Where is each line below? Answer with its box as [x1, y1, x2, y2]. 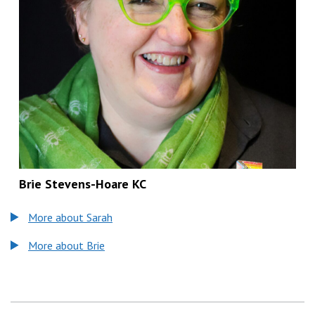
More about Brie [28, 238, 105, 253]
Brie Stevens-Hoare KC [19, 176, 146, 193]
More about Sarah [28, 210, 112, 225]
